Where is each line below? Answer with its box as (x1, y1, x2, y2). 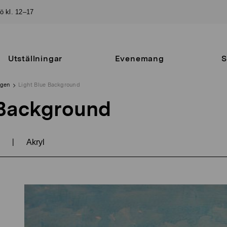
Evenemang (115, 54, 164, 63)
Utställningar (8, 54, 63, 63)
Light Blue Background (18, 81, 80, 89)
